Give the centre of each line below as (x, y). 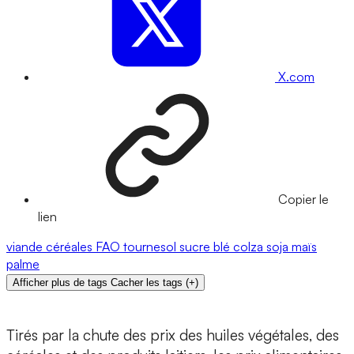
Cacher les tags (147, 283)
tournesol (151, 247)
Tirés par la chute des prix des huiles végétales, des (173, 335)
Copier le (303, 200)
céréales (71, 247)
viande (26, 247)
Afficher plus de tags (60, 283)
